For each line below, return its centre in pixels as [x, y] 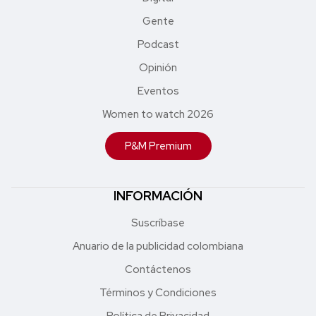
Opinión [158, 67]
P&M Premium [158, 146]
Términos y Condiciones [158, 292]
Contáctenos [158, 269]
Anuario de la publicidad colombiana [158, 246]
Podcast [158, 44]
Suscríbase [158, 223]
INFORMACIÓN [158, 195]
